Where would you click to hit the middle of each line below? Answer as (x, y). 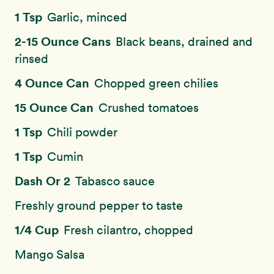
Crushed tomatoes (149, 108)
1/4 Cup (38, 230)
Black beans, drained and (184, 42)
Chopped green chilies (156, 83)
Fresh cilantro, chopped (128, 230)
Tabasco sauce (115, 181)
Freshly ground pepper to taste (99, 206)
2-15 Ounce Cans (64, 41)
